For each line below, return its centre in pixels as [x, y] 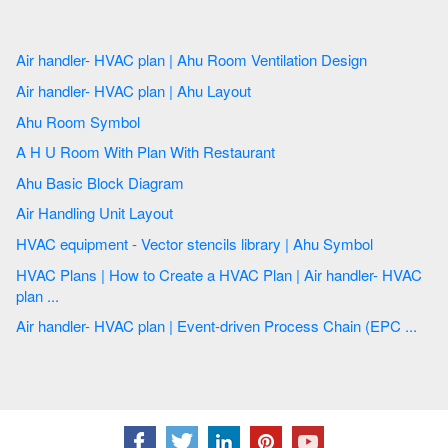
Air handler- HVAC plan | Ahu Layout [216, 90]
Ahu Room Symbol [115, 121]
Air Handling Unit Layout [96, 213]
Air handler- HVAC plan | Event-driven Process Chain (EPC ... [293, 326]
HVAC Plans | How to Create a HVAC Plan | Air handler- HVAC [38, 274]
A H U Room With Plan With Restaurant [222, 152]
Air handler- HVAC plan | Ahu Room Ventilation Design [309, 60]
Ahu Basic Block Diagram [115, 182]
